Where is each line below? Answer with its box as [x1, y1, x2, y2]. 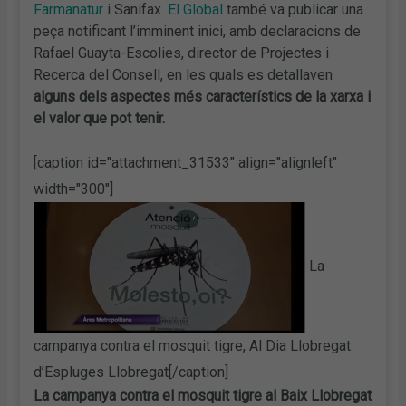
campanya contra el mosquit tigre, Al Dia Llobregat [34, 336, 352, 354]
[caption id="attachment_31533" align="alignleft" [34, 153, 338, 171]
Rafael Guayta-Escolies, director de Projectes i [34, 44, 330, 63]
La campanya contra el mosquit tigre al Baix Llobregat [34, 386, 372, 404]
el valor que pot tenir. [34, 110, 166, 128]
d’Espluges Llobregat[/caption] [34, 362, 229, 381]
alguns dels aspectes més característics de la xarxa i [34, 88, 372, 106]
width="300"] [34, 179, 114, 198]
